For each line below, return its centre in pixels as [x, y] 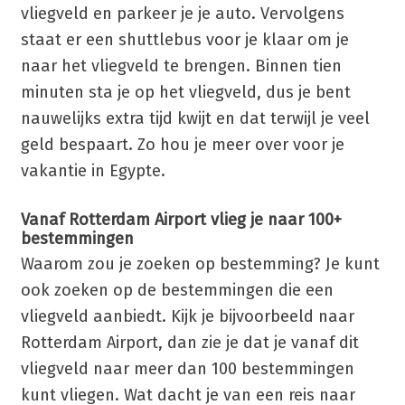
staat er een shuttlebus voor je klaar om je [184, 40]
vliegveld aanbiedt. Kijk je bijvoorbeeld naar [187, 316]
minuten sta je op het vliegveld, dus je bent [185, 93]
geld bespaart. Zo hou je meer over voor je [182, 145]
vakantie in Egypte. [93, 171]
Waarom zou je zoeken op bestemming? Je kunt [200, 264]
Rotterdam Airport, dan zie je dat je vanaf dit [189, 342]
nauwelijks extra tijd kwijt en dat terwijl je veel [195, 119]
